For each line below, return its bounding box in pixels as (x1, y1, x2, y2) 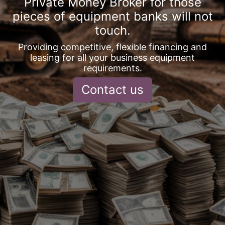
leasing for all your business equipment (30, 52, 195, 63)
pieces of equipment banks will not (12, 9, 213, 24)
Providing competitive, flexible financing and (18, 41, 207, 52)
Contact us (81, 82, 144, 97)
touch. (94, 23, 131, 38)
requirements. (83, 62, 142, 73)
